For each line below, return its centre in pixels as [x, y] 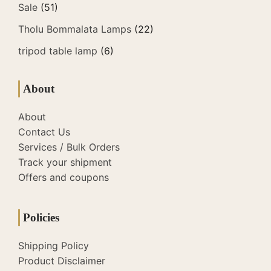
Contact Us [44, 132]
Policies [41, 217]
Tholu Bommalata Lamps [75, 29]
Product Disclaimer [62, 260]
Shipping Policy [54, 245]
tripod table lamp [58, 51]
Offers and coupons [64, 177]
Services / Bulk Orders [69, 147]
